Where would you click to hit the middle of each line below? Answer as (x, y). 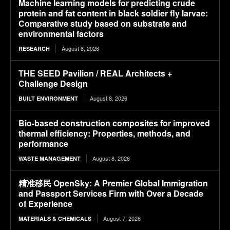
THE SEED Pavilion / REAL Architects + (95, 73)
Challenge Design (53, 83)
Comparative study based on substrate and (103, 23)
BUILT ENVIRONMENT (48, 98)
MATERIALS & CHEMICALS (55, 218)
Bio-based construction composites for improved (114, 123)
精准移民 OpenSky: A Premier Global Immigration (113, 183)
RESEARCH (34, 48)
